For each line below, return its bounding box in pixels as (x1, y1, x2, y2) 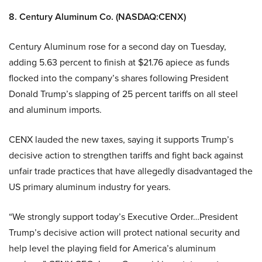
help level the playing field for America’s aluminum (9, 241, 216, 255)
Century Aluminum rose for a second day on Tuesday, (9, 39, 226, 53)
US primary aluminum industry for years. (9, 180, 171, 194)
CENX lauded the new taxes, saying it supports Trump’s (9, 132, 233, 146)
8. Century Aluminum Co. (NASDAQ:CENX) (9, 9, 186, 23)
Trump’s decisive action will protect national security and (9, 225, 240, 239)
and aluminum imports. (9, 102, 102, 116)
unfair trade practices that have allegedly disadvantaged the (9, 164, 253, 178)
